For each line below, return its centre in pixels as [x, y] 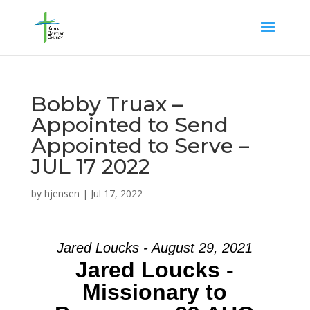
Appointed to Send [129, 125]
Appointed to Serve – [140, 146]
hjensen [62, 193]
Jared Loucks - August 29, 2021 [155, 248]
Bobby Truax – [107, 104]
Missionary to [155, 292]
